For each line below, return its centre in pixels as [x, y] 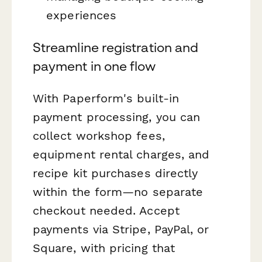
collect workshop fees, [99, 136]
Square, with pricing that [104, 248]
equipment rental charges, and [121, 155]
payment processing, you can [117, 117]
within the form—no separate [118, 192]
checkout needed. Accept [106, 211]
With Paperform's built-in [106, 99]
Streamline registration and [116, 48]
